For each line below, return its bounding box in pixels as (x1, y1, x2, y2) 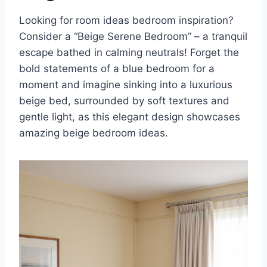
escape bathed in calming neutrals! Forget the (19, 46, 239, 59)
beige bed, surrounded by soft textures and (19, 95, 229, 107)
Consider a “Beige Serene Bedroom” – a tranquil (19, 30, 247, 43)
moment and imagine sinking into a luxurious (19, 79, 232, 91)
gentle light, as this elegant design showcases (19, 111, 240, 123)
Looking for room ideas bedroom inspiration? (19, 14, 234, 27)
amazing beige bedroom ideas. (19, 127, 168, 139)
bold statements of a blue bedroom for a (19, 63, 215, 75)
